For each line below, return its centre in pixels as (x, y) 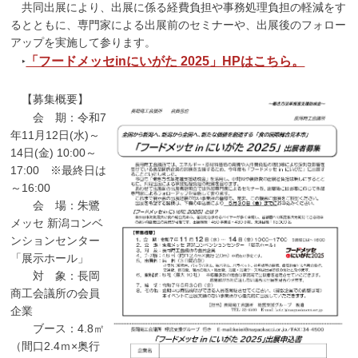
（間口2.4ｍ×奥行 (56, 346)
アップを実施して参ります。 (84, 42)
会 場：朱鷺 (56, 205)
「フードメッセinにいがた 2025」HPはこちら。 (165, 61)
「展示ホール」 (50, 258)
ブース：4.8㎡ (58, 328)
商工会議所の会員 (56, 293)
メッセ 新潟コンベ (57, 223)
